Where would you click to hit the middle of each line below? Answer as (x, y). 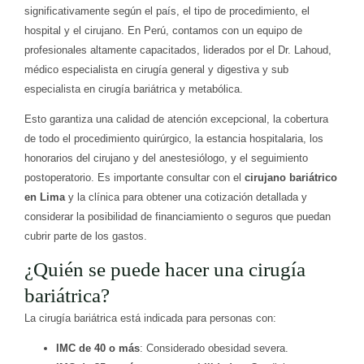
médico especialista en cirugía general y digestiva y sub (156, 70)
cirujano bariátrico (291, 178)
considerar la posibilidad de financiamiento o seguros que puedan (178, 217)
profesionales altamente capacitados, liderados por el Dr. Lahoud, (178, 50)
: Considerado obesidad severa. (214, 349)
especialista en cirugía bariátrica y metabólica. (134, 89)
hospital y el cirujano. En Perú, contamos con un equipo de (163, 31)
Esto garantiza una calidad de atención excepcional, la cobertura (176, 119)
